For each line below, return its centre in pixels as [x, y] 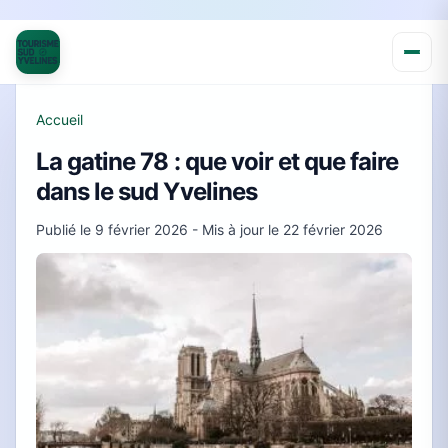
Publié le [65, 229]
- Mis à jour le [235, 229]
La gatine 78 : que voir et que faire [217, 161]
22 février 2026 [333, 229]
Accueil [59, 119]
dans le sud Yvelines [146, 191]
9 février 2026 [141, 229]
